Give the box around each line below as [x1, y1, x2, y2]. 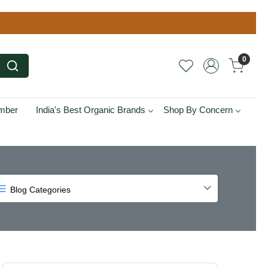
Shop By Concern [163, 104, 233, 115]
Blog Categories [7, 185, 71, 195]
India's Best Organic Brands [35, 104, 145, 115]
